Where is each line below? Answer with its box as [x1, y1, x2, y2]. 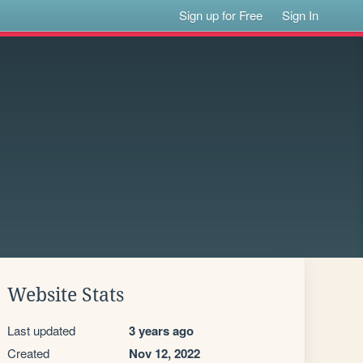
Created [7, 344, 49, 361]
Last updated [7, 322, 75, 339]
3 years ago [129, 322, 194, 340]
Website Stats [7, 284, 124, 305]
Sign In [282, 6, 319, 23]
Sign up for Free [179, 6, 263, 23]
